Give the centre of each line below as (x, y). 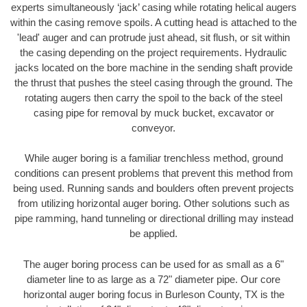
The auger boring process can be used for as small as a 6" (153, 264)
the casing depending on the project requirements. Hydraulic (153, 52)
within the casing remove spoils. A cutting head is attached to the (153, 22)
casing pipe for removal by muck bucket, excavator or (153, 112)
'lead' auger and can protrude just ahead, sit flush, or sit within (153, 37)
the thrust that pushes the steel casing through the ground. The (153, 82)
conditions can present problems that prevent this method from (153, 173)
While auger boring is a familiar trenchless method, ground (153, 158)
